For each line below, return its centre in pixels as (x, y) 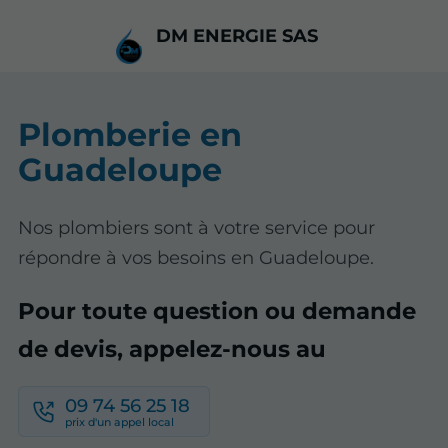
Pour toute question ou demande (217, 310)
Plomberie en (130, 134)
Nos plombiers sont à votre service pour (197, 228)
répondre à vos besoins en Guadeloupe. (196, 258)
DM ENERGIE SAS (237, 36)
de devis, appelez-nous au (172, 348)
